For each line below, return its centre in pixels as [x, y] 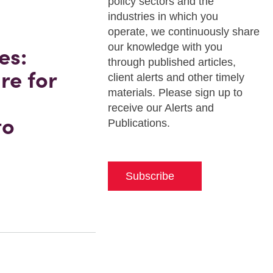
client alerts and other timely [176, 77]
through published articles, [172, 62]
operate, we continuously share [183, 32]
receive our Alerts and [161, 108]
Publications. [139, 123]
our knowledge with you [165, 47]
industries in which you [163, 16]
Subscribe [150, 176]
